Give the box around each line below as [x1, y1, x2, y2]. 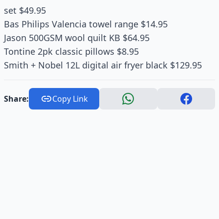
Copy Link [52, 93, 88, 104]
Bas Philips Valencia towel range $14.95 [4, 18, 168, 30]
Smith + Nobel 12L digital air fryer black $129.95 [4, 59, 202, 71]
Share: [4, 93, 29, 104]
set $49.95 [4, 4, 46, 16]
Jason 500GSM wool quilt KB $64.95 [4, 32, 150, 44]
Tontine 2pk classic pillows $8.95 [4, 45, 139, 57]
